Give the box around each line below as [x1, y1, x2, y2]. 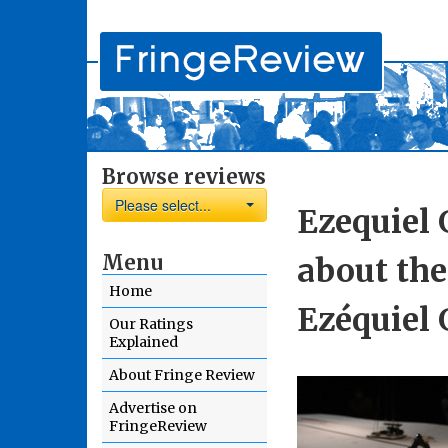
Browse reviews [102, 164, 266, 189]
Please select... [115, 195, 211, 215]
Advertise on [109, 399, 197, 417]
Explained [109, 333, 178, 351]
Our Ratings [109, 315, 193, 333]
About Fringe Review [109, 366, 255, 384]
